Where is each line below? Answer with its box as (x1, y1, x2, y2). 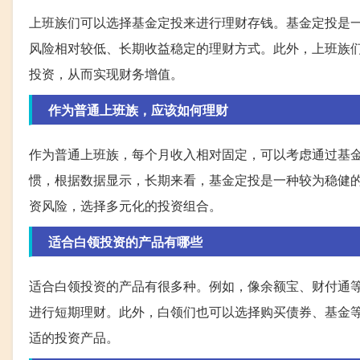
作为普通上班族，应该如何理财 (48, 100, 228, 120)
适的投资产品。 (29, 328, 119, 347)
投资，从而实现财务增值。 (29, 64, 183, 84)
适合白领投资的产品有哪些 (48, 232, 202, 252)
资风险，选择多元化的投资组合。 (29, 196, 222, 215)
